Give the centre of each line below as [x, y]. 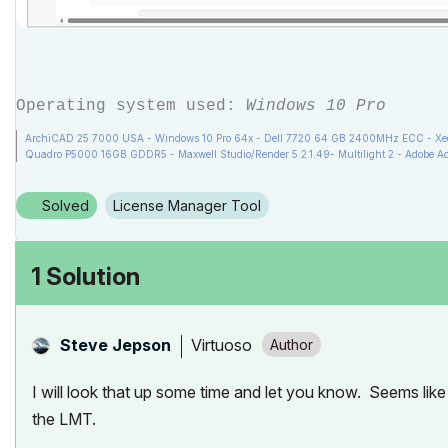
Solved [65, 205]
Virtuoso [221, 344]
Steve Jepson [115, 345]
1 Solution [85, 276]
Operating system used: [131, 106]
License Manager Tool [190, 205]
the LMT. [64, 419]
